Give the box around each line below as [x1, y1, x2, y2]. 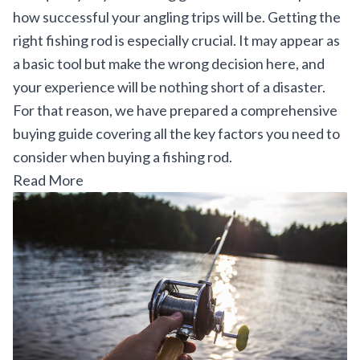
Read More [13, 171, 84, 190]
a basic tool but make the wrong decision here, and [13, 55, 325, 73]
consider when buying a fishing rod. [13, 148, 232, 166]
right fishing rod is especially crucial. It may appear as [13, 31, 340, 50]
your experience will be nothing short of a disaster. [13, 78, 325, 96]
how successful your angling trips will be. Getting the [13, 8, 341, 27]
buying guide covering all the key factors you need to [13, 125, 340, 143]
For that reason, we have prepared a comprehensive [13, 101, 337, 120]
